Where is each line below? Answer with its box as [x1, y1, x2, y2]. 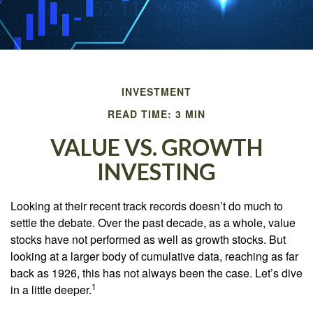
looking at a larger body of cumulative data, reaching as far [10, 248, 298, 264]
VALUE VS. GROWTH [50, 133, 263, 161]
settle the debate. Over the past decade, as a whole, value [10, 214, 296, 231]
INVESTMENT [122, 85, 191, 99]
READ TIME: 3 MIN [108, 107, 205, 121]
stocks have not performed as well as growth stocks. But [10, 231, 286, 247]
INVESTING [97, 158, 216, 185]
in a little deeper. [10, 282, 92, 298]
